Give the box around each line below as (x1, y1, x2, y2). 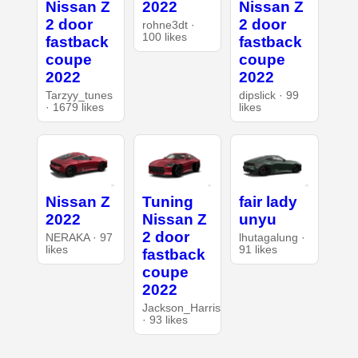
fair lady (239, 193, 298, 211)
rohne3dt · (141, 18, 195, 31)
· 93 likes (141, 314, 188, 327)
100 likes (141, 30, 187, 43)
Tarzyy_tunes (45, 89, 113, 101)
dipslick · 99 (239, 89, 300, 101)
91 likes (239, 244, 278, 257)
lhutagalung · (239, 232, 306, 245)
